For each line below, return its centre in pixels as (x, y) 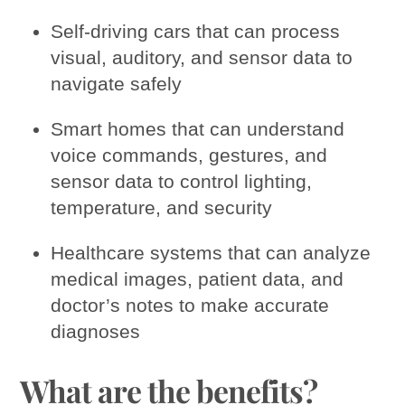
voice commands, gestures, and (189, 155)
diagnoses (96, 331)
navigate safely (117, 83)
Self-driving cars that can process (196, 31)
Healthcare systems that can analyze (211, 252)
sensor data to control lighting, (182, 181)
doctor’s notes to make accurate (190, 305)
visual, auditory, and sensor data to (202, 57)
